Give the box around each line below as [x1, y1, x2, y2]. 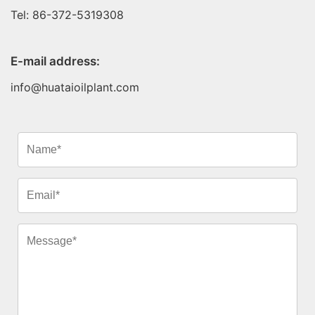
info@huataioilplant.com [11, 80, 139, 95]
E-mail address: [11, 54, 100, 69]
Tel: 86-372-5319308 [11, 8, 124, 22]
